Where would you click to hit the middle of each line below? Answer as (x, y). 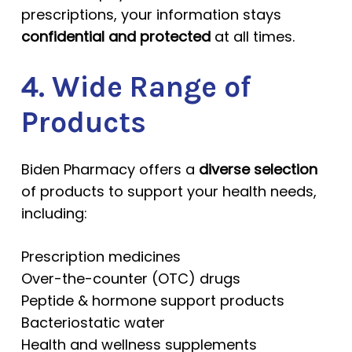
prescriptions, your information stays (151, 15)
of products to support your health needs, (169, 191)
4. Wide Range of (136, 87)
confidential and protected (115, 37)
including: (54, 213)
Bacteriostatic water (93, 323)
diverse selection (258, 169)
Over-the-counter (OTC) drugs (130, 279)
